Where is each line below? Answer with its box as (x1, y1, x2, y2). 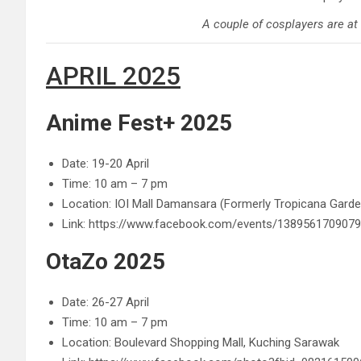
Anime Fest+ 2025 (46, 110, 232, 136)
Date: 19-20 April (62, 156, 149, 171)
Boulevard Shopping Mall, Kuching (114, 335, 291, 350)
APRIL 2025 (46, 60, 180, 91)
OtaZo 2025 (46, 248, 165, 275)
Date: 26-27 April (62, 295, 149, 309)
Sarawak (291, 335, 339, 350)
